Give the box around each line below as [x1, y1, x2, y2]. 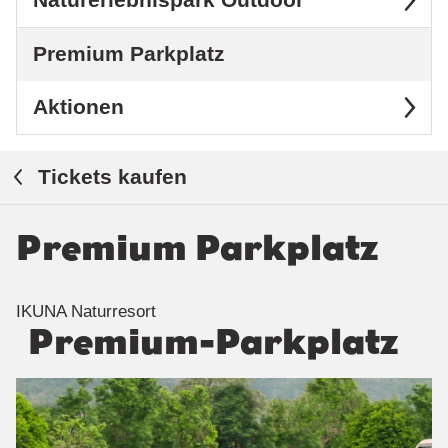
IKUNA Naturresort [16, 302, 156, 321]
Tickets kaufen [32, 165, 187, 189]
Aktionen [33, 95, 124, 119]
